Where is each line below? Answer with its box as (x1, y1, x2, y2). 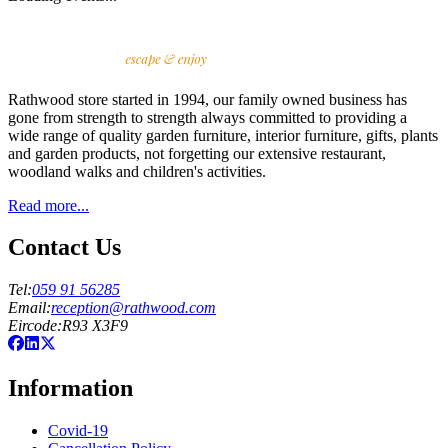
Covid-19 (48, 422, 108, 440)
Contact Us (8, 234, 121, 261)
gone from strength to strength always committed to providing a (8, 108, 407, 126)
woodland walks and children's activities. (8, 162, 266, 180)
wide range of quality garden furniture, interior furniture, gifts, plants (8, 126, 438, 144)
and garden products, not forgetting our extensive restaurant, (8, 144, 386, 162)
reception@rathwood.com (51, 299, 216, 317)
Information (8, 375, 133, 402)
